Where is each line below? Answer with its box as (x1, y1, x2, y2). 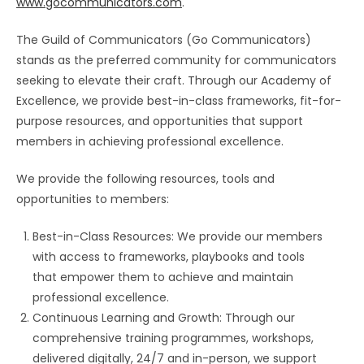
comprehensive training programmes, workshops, (32, 330, 314, 347)
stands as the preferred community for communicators (16, 52, 336, 69)
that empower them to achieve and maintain (32, 269, 293, 286)
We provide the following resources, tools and (16, 171, 275, 188)
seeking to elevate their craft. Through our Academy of (16, 72, 331, 89)
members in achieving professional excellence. (16, 133, 284, 150)
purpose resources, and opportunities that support (16, 113, 303, 130)
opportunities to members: (16, 191, 172, 208)
